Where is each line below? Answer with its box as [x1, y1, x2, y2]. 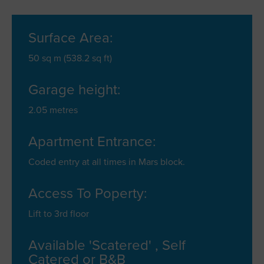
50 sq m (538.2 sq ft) [28, 52, 112, 64]
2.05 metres [28, 104, 78, 116]
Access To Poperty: [28, 185, 147, 202]
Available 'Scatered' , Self [28, 237, 186, 254]
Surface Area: [28, 29, 113, 47]
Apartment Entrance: [28, 133, 156, 150]
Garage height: [28, 81, 121, 98]
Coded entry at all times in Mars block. [28, 156, 185, 168]
